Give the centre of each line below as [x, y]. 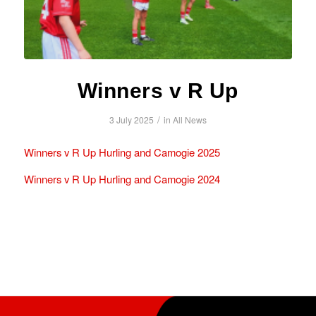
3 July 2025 [131, 120]
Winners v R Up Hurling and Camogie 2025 [122, 152]
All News [189, 120]
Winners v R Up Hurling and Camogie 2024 [122, 178]
